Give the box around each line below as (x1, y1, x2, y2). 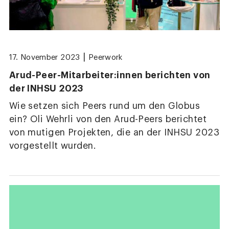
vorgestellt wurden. (9, 142, 97, 151)
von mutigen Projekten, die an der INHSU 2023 (9, 128, 220, 138)
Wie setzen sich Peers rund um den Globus (9, 102, 200, 111)
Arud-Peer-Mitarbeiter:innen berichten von (9, 71, 211, 80)
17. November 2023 (9, 54, 80, 62)
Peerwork (88, 54, 123, 62)
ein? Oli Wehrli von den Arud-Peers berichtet (9, 115, 207, 124)
